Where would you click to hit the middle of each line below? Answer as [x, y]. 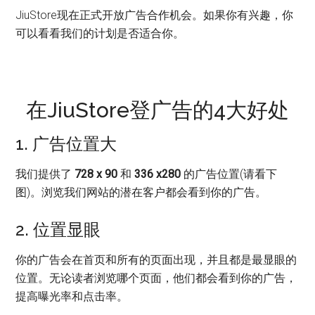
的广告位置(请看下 [229, 174]
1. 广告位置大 [66, 143]
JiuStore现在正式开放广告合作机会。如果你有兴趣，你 [155, 15]
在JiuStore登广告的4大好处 [157, 110]
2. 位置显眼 [58, 229]
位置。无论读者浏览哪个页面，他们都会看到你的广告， [156, 278]
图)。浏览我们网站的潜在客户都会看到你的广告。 [141, 192]
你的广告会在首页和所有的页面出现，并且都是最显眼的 [156, 259]
